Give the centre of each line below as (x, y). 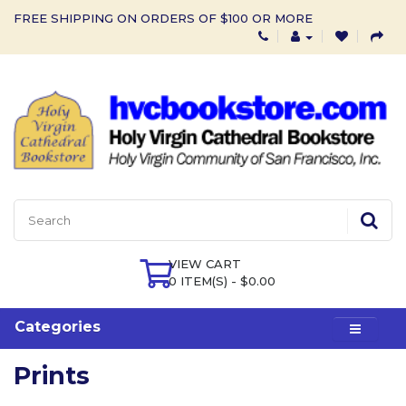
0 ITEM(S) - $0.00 (222, 280)
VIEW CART (205, 263)
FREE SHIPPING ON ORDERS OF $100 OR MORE (163, 18)
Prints (52, 375)
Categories (58, 326)
